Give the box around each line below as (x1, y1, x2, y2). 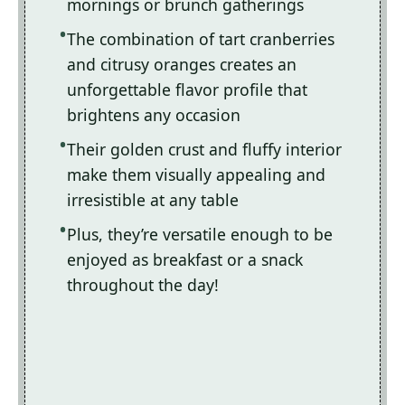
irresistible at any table (67, 189, 239, 212)
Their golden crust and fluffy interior (67, 138, 342, 161)
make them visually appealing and (67, 164, 325, 186)
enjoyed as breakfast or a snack (67, 249, 303, 271)
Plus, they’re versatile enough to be (67, 223, 333, 246)
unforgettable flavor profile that (67, 79, 307, 101)
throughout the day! (67, 274, 219, 297)
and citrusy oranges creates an (67, 53, 297, 76)
